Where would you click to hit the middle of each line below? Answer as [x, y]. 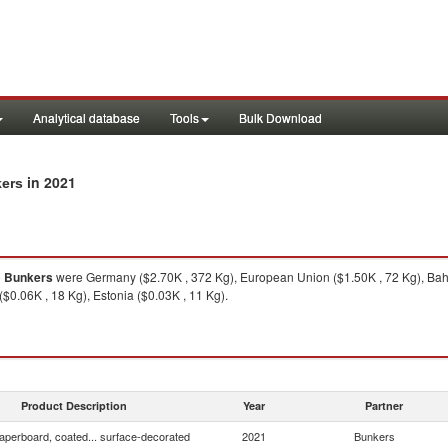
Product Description [74, 405]
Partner [384, 405]
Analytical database [86, 117]
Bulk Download [280, 117]
